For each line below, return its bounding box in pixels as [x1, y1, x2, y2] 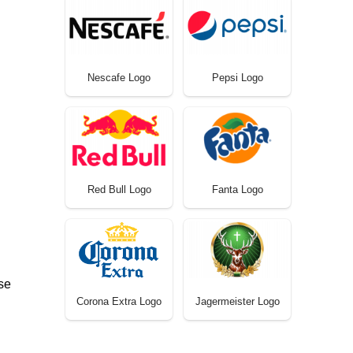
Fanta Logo [211, 183, 263, 195]
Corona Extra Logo [76, 295, 162, 307]
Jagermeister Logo [195, 295, 280, 308]
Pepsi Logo [211, 71, 263, 84]
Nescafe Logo [87, 71, 150, 84]
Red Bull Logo [87, 183, 151, 195]
